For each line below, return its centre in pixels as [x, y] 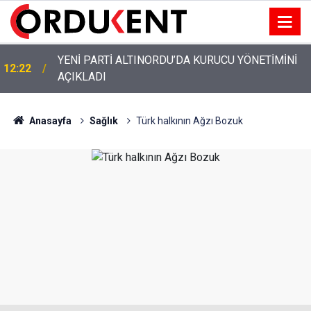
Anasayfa [49, 121]
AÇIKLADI [82, 77]
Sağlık [103, 121]
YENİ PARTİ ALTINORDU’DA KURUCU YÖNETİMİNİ [177, 60]
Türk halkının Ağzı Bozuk [189, 121]
